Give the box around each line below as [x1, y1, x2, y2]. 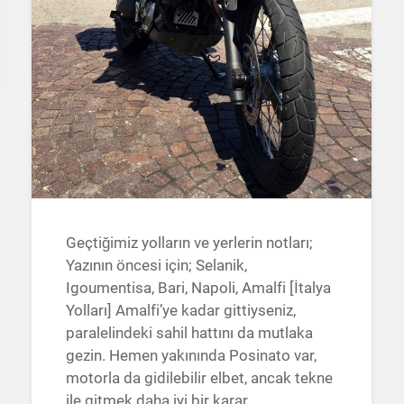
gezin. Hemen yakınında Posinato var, [65, 346, 317, 365]
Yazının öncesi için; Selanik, [65, 256, 247, 275]
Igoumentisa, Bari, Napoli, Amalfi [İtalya [65, 279, 331, 298]
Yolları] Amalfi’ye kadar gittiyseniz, [65, 301, 296, 320]
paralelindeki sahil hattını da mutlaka [65, 324, 313, 343]
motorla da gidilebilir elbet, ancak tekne [65, 369, 333, 388]
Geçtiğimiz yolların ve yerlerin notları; [65, 234, 313, 252]
